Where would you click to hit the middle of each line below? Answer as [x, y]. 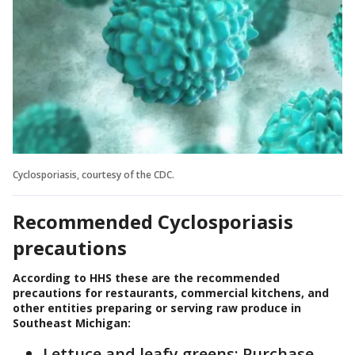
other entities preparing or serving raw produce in [157, 307]
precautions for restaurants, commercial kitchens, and [171, 292]
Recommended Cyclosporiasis [153, 221]
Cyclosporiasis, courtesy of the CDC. [94, 174]
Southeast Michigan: [72, 323]
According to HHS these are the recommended [146, 277]
